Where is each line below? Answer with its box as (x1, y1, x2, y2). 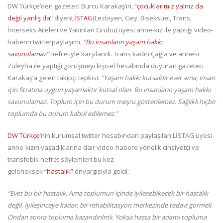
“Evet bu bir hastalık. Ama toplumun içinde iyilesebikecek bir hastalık (7, 189, 208, 198)
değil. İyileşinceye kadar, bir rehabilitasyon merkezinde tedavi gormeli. (7, 201, 213, 210)
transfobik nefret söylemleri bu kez (7, 155, 114, 164)
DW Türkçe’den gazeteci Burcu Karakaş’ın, (7, 1, 134, 11)
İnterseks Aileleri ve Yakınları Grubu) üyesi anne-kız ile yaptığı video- (7, 25, 213, 35)
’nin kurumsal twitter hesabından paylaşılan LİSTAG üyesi (40, 131, 212, 140)
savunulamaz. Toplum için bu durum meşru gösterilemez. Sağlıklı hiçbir (7, 97, 216, 107)
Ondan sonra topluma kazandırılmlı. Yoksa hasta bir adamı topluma (7, 213, 207, 222)
